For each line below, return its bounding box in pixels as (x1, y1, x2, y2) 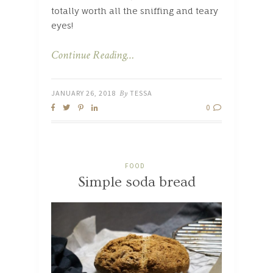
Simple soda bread (77, 174, 196, 191)
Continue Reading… (51, 48, 134, 63)
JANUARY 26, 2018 (51, 88, 116, 98)
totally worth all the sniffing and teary (51, 5, 218, 16)
